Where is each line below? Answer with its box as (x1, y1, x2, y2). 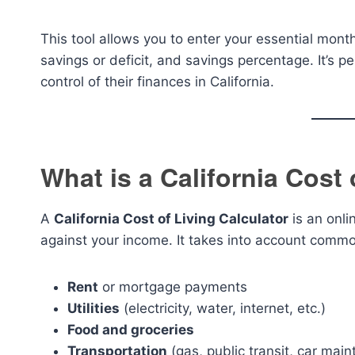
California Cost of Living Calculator (54, 211, 288, 227)
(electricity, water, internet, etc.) (120, 300, 326, 316)
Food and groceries (67, 322, 194, 338)
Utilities (67, 300, 120, 316)
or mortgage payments (98, 279, 247, 295)
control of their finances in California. (40, 74, 274, 90)
